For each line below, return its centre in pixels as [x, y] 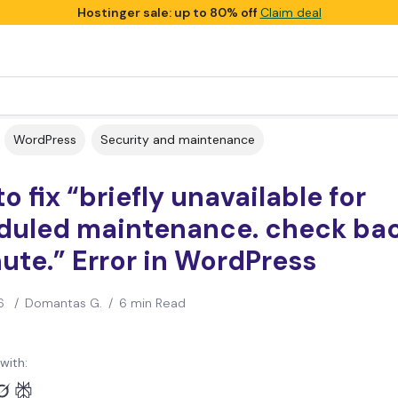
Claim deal [291, 12]
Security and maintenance [178, 139]
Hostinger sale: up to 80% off [168, 12]
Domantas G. [63, 303]
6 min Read [152, 303]
